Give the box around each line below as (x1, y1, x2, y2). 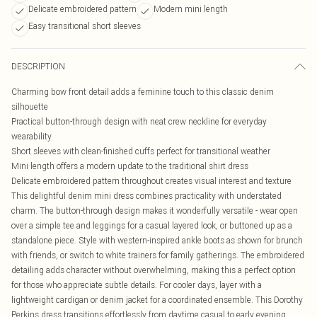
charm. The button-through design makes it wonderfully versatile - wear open (11, 205, 298, 216)
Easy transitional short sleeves (28, 21, 141, 31)
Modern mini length (154, 4, 228, 14)
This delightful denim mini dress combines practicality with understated (11, 190, 282, 201)
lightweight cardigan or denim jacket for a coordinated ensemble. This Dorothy (11, 294, 303, 305)
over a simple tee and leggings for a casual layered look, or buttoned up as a (11, 220, 292, 231)
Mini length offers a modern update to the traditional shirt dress (11, 161, 248, 171)
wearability (11, 131, 52, 142)
